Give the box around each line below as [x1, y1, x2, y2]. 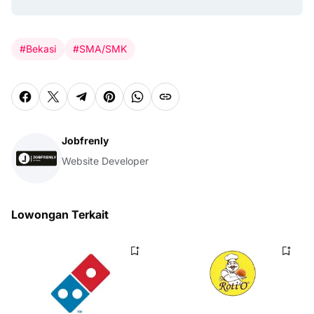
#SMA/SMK [73, 43, 127, 55]
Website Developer [62, 154, 149, 167]
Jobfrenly [62, 134, 109, 146]
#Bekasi [20, 43, 56, 55]
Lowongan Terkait [11, 207, 109, 221]
